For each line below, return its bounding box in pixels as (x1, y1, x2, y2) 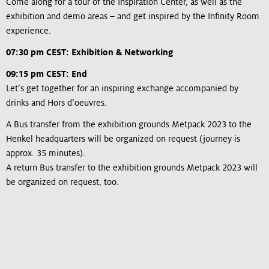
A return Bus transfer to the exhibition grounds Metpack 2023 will (6, 162, 258, 172)
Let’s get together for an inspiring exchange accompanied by (6, 83, 238, 93)
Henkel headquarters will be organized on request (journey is (6, 133, 240, 144)
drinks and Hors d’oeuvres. (6, 97, 107, 107)
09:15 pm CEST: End (6, 68, 87, 79)
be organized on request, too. (6, 177, 119, 187)
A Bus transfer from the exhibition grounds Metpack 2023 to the (6, 119, 252, 129)
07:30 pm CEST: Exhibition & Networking (6, 47, 173, 57)
